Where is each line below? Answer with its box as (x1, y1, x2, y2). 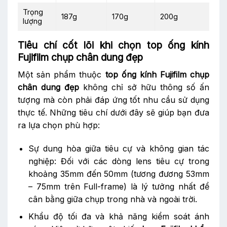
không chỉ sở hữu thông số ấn (79, 82, 210, 92)
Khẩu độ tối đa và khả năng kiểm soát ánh (28, 211, 209, 222)
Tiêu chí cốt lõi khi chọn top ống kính (18, 39, 209, 52)
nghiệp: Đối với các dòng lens (28, 156, 152, 166)
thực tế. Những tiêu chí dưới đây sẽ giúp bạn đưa (18, 107, 209, 118)
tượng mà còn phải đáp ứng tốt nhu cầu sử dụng (18, 94, 209, 105)
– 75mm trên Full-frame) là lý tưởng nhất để (28, 181, 209, 192)
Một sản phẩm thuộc (18, 69, 105, 80)
